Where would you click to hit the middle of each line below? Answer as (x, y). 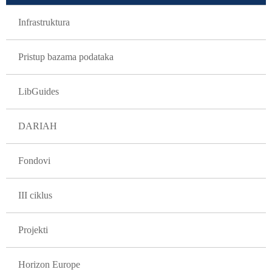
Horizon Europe (49, 264)
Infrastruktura (44, 22)
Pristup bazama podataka (66, 57)
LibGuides (39, 91)
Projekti (33, 230)
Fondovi (34, 161)
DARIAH (38, 126)
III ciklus (35, 195)
